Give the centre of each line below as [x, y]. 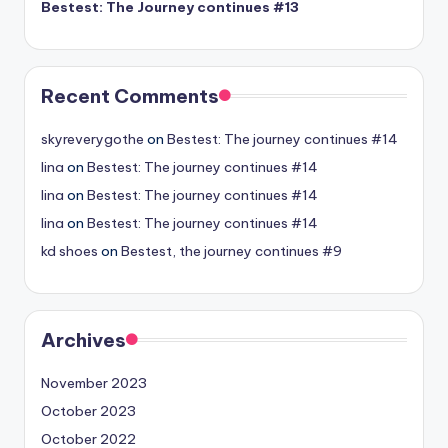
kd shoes [69, 250]
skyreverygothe [92, 138]
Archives [83, 339]
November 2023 [94, 382]
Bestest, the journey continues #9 [231, 250]
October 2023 [88, 410]
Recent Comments [130, 95]
